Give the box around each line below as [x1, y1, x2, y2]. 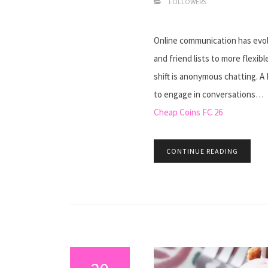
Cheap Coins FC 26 [154, 106, 223, 118]
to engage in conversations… [154, 89, 264, 100]
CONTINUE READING [166, 147, 238, 156]
